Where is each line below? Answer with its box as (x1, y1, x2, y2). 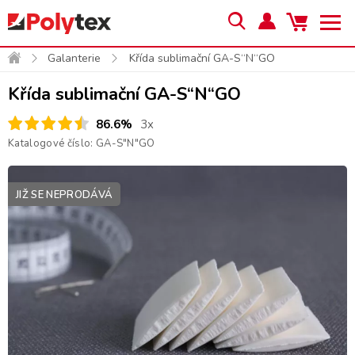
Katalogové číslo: (8, 136, 96, 151)
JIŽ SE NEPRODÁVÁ (16, 188, 113, 202)
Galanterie (48, 51, 101, 66)
